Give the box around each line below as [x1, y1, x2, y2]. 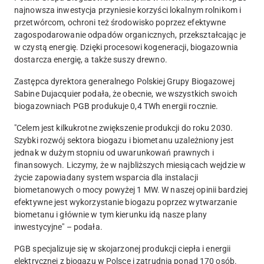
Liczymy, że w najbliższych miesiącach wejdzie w [66, 160, 246, 170]
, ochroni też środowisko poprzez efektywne [64, 18, 226, 28]
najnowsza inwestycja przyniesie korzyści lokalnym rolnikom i [14, 5, 242, 15]
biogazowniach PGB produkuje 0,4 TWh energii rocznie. [14, 101, 219, 111]
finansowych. [14, 160, 67, 170]
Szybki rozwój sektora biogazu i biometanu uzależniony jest [14, 136, 234, 146]
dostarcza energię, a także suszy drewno [14, 55, 165, 65]
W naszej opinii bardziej [160, 185, 248, 195]
